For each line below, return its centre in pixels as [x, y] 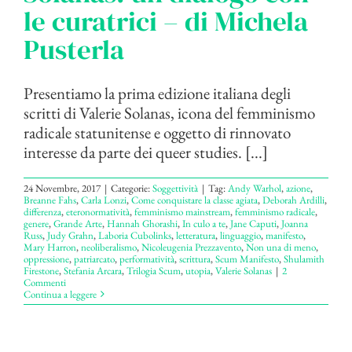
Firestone [41, 270]
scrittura [195, 258]
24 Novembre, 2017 [62, 188]
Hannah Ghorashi [142, 223]
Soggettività [175, 188]
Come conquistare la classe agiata [194, 200]
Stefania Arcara [93, 270]
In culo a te [204, 223]
